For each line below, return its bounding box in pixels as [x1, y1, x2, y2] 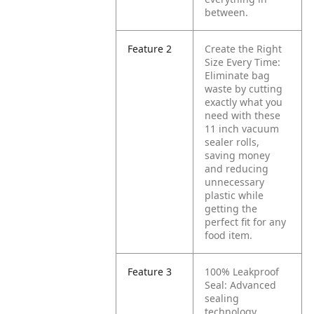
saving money [205, 149, 271, 162]
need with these [205, 109, 281, 122]
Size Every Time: [205, 55, 281, 69]
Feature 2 [128, 42, 172, 55]
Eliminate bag [205, 69, 271, 82]
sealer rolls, [205, 135, 260, 149]
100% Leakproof [205, 265, 280, 278]
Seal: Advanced [205, 278, 277, 292]
